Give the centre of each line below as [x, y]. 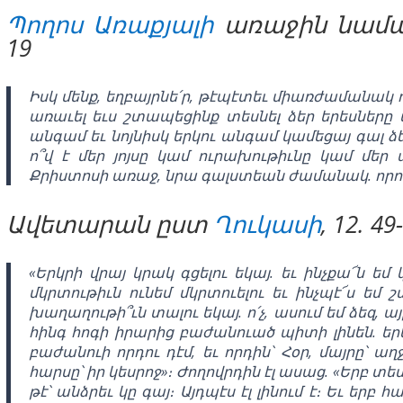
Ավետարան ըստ [109, 224]
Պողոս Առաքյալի [110, 24]
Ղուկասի [267, 224]
